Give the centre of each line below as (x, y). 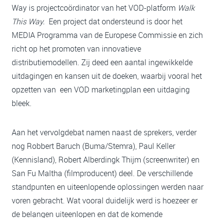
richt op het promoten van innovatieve (76, 49)
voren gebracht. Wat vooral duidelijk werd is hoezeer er (105, 201)
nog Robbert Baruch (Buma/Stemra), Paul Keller (93, 146)
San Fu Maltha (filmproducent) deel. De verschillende (102, 173)
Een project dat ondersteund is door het (114, 22)
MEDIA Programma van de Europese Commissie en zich (107, 35)
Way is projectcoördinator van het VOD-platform (95, 8)
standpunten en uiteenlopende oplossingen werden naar (108, 187)
